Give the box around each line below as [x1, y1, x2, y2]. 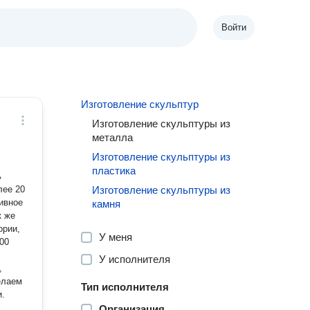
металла [92, 131, 134, 143]
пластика [92, 165, 136, 176]
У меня [99, 231, 133, 243]
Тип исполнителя [81, 281, 170, 293]
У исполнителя [99, 253, 171, 265]
